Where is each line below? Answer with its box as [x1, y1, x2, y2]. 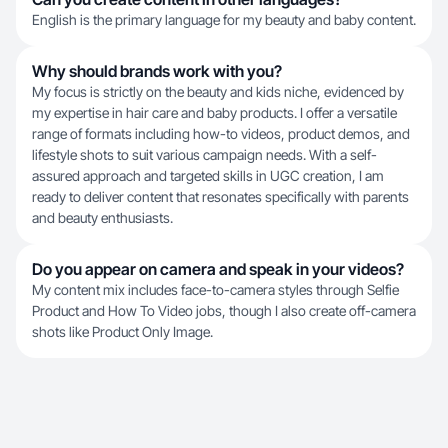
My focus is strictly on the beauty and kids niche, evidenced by [32, 83, 404, 100]
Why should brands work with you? [32, 61, 282, 81]
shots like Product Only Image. [32, 323, 213, 340]
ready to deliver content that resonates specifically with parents [32, 188, 409, 205]
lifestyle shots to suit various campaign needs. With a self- [32, 146, 377, 163]
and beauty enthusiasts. [32, 209, 173, 226]
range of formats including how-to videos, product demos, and [32, 125, 410, 142]
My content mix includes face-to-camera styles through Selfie [32, 281, 399, 298]
